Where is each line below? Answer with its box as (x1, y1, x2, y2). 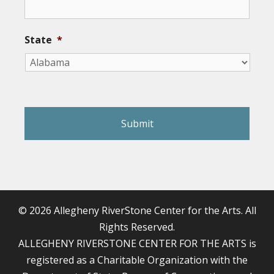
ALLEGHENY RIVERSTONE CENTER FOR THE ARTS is (18, 236, 256, 250)
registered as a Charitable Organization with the (26, 253, 248, 267)
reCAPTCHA (24, 83, 82, 97)
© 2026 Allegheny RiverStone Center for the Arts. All (18, 203, 256, 217)
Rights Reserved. (99, 220, 175, 234)
